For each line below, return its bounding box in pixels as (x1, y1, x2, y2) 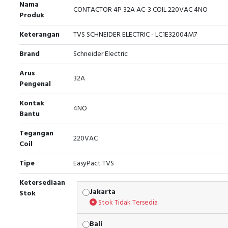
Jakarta (90, 186, 116, 198)
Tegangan (19, 128, 53, 139)
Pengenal (19, 78, 51, 90)
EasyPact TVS (73, 158, 114, 169)
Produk (19, 10, 44, 21)
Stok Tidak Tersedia (97, 197, 158, 209)
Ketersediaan (19, 177, 65, 189)
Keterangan (19, 29, 60, 41)
